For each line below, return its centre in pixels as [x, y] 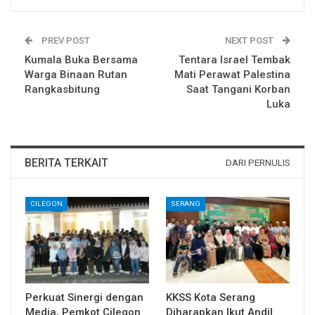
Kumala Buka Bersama [81, 59]
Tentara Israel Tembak [234, 59]
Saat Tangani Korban [238, 89]
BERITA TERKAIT [66, 162]
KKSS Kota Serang [211, 297]
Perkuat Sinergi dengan [84, 297]
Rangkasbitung [62, 89]
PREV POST [65, 40]
